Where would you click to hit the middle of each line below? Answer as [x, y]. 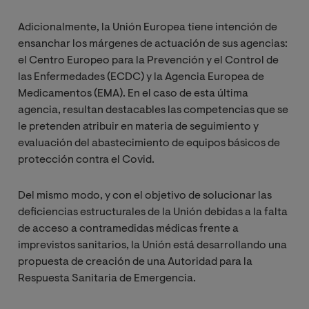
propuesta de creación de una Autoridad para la [135, 262]
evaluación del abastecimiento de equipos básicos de [149, 144]
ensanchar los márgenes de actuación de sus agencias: [153, 44]
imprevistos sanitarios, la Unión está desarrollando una [152, 246]
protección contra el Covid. [86, 160]
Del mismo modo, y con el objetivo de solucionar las [145, 196]
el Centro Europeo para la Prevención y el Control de [148, 61]
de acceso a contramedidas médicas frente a [128, 229]
